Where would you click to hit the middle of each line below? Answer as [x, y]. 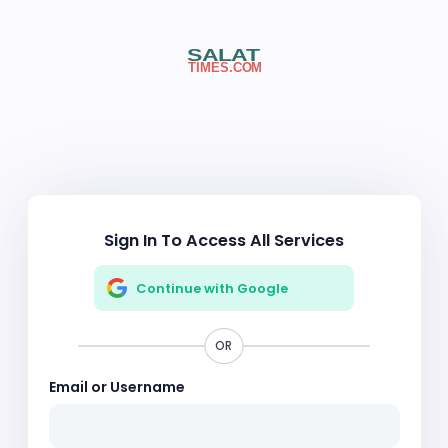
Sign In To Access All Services [224, 240]
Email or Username [116, 386]
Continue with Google [210, 288]
